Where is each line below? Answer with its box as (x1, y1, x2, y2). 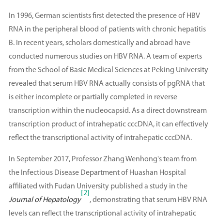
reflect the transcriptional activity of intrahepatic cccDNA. (8, 134, 192, 142)
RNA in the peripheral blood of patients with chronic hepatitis (8, 26, 206, 33)
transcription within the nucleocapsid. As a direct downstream (8, 107, 207, 115)
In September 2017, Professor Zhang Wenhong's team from (8, 155, 197, 163)
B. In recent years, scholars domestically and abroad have (8, 39, 190, 47)
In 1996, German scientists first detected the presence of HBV (8, 12, 200, 20)
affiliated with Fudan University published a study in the (8, 183, 187, 190)
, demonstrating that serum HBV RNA (89, 196, 207, 204)
